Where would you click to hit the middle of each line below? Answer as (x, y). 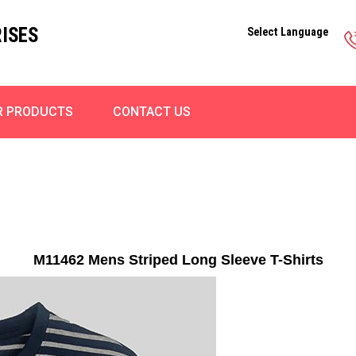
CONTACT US (152, 112)
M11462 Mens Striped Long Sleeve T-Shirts (178, 260)
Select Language (288, 32)
